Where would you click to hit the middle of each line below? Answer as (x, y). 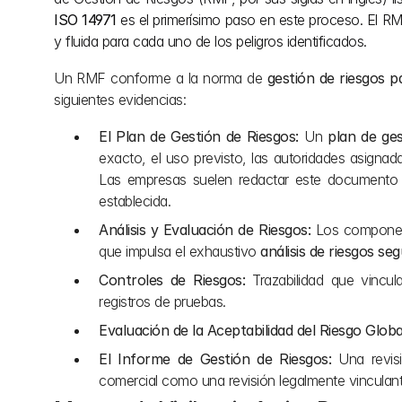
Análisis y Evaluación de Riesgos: (205, 230)
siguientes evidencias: (120, 100)
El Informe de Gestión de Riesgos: (215, 359)
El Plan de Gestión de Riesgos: (199, 136)
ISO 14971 (85, 20)
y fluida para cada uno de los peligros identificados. (210, 41)
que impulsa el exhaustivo (179, 251)
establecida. (135, 201)
